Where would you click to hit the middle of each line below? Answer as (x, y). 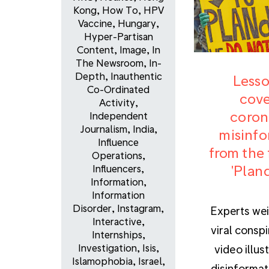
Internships (117, 235)
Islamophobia (102, 261)
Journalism (103, 129)
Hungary (137, 23)
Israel (150, 261)
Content (95, 50)
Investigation (107, 248)
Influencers (117, 169)
